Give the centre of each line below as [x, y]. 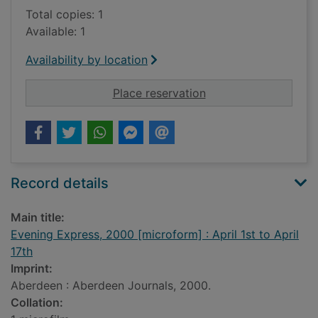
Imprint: [32, 269]
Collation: [37, 303]
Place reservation [159, 93]
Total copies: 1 [64, 15]
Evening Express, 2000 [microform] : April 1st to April [155, 235]
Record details [60, 183]
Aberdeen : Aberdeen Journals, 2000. [111, 286]
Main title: [38, 218]
